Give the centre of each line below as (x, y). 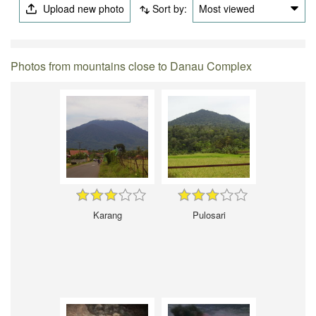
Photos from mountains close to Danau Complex (132, 66)
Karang (107, 214)
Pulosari (209, 214)
